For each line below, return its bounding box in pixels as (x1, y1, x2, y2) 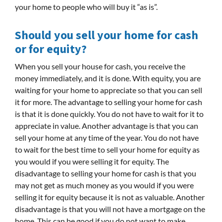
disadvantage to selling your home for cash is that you (15, 168, 196, 178)
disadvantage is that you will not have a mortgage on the (15, 204, 205, 214)
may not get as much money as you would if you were (15, 180, 194, 190)
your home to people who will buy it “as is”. (15, 1, 158, 11)
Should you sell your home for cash (15, 26, 198, 44)
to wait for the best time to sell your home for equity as (15, 144, 200, 154)
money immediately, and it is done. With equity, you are (15, 73, 201, 83)
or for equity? (15, 40, 87, 58)
